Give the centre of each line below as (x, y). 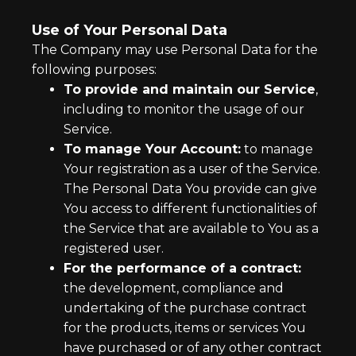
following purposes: (94, 70)
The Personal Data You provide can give (190, 189)
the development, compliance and (174, 288)
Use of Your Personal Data (130, 30)
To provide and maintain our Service (190, 89)
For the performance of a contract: (182, 268)
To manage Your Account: (152, 149)
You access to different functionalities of (190, 209)
